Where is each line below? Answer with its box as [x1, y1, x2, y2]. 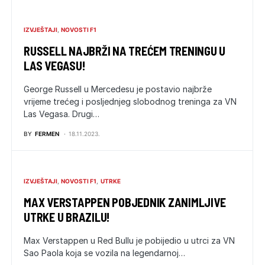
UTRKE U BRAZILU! [24, 210, 110, 224]
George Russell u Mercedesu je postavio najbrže [24, 84, 212, 94]
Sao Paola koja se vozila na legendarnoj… [24, 248, 185, 258]
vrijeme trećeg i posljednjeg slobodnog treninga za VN [24, 96, 237, 106]
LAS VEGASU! [24, 59, 86, 73]
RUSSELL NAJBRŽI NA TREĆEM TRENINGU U [24, 44, 225, 58]
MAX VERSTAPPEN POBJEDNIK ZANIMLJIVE [24, 195, 226, 209]
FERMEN [35, 130, 59, 137]
